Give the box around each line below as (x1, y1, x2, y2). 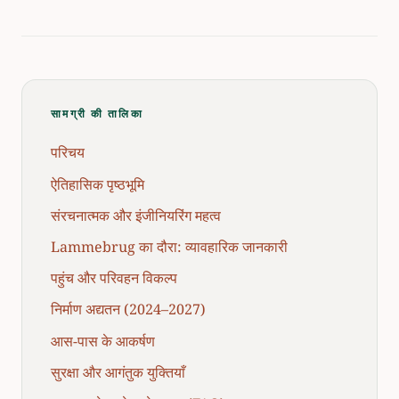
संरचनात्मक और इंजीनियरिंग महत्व (51, 205, 221, 225)
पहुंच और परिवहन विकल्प (51, 268, 177, 289)
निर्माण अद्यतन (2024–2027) (51, 299, 206, 320)
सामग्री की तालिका (51, 106, 143, 120)
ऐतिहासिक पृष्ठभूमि (51, 174, 144, 194)
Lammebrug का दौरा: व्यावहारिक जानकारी (51, 236, 288, 256)
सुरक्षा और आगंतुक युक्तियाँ (51, 362, 185, 382)
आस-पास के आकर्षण (51, 330, 155, 351)
